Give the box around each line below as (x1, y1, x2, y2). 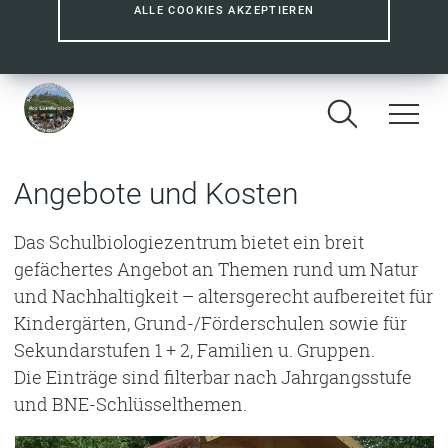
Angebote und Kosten (14, 176, 298, 211)
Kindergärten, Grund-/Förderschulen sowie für (14, 311, 407, 335)
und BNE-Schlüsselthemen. (14, 392, 247, 416)
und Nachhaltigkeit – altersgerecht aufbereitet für (14, 284, 433, 308)
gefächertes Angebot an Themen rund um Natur (14, 257, 418, 281)
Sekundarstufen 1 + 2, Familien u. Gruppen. (14, 338, 375, 362)
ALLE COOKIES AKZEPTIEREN (133, 4, 315, 17)
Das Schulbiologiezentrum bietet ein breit (14, 230, 364, 254)
